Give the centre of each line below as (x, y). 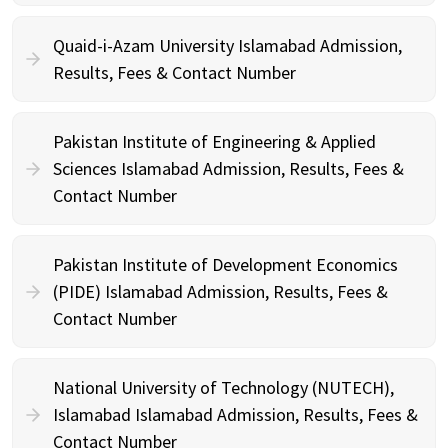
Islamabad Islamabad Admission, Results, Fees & (235, 414)
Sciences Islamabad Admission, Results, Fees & (228, 168)
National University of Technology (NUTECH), (223, 387)
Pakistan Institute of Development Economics (225, 264)
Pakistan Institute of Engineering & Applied (214, 141)
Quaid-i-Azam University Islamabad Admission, (227, 45)
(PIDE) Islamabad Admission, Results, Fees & (220, 291)
